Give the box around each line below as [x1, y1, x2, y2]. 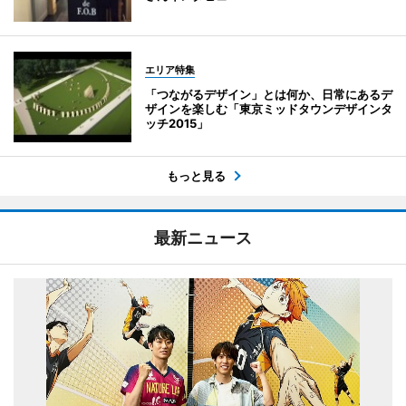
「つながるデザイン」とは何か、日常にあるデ [145, 87, 392, 102]
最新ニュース [154, 228, 252, 248]
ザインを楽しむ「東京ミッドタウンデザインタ [145, 101, 392, 117]
